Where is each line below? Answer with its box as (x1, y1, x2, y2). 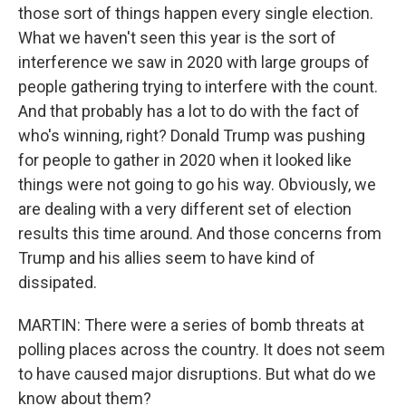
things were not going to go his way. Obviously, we (18, 175, 376, 194)
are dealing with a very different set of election (18, 199, 352, 218)
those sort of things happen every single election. (18, 4, 373, 23)
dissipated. (18, 273, 97, 292)
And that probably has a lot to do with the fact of (18, 101, 360, 121)
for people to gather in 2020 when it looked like (18, 150, 352, 169)
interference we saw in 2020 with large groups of (18, 53, 370, 72)
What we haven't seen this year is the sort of (18, 28, 336, 47)
